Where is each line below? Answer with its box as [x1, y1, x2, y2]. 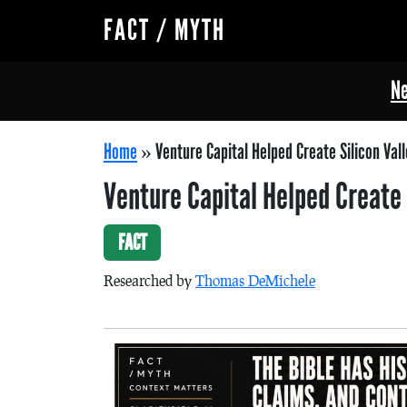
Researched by [104, 272, 195, 289]
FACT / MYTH [104, 13, 225, 48]
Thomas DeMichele [195, 272, 315, 289]
